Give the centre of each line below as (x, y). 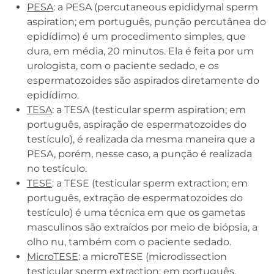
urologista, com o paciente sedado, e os (123, 65)
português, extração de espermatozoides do (135, 198)
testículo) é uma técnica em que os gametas (136, 212)
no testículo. (57, 168)
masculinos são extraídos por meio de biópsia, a (142, 227)
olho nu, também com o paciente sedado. (129, 242)
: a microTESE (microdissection (153, 256)
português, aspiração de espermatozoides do (137, 124)
